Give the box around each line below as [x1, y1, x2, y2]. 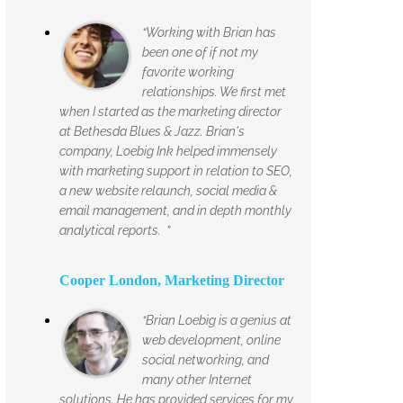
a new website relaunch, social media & [59, 183, 277, 198]
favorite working [142, 64, 234, 79]
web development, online [142, 332, 281, 347]
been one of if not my [142, 44, 258, 59]
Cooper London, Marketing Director [59, 272, 284, 288]
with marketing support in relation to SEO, [59, 163, 292, 178]
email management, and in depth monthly [59, 202, 291, 218]
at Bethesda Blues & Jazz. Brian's [59, 123, 245, 139]
